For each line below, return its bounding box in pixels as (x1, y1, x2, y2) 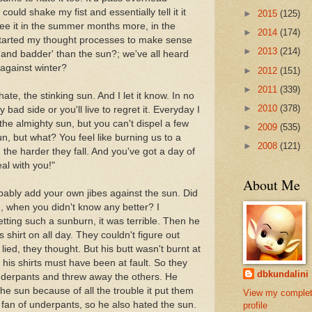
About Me (243, 175, 300, 194)
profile (243, 299, 267, 311)
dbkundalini (257, 269, 309, 280)
